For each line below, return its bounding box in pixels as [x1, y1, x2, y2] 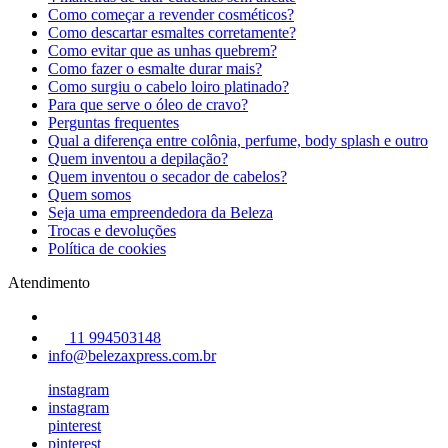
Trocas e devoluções [48, 222, 176, 239]
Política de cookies [48, 240, 166, 257]
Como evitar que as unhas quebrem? [48, 42, 277, 59]
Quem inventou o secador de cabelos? [48, 168, 287, 185]
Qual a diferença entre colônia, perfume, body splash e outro [48, 132, 428, 149]
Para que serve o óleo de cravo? [48, 96, 248, 113]
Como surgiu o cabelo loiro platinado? [48, 78, 289, 95]
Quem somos [48, 186, 131, 203]
